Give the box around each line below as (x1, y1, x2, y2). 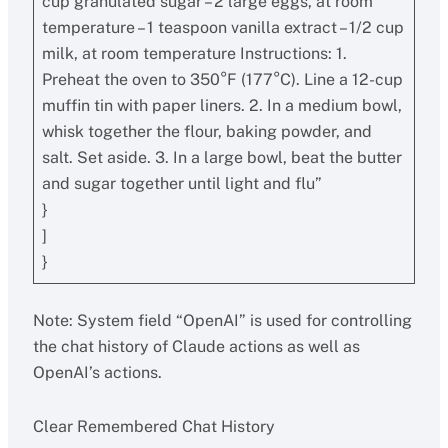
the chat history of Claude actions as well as (32, 337, 360, 356)
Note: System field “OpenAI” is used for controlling (32, 311, 412, 330)
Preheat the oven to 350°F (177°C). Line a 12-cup (41, 70, 403, 89)
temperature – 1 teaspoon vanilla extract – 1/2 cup (41, 18, 404, 37)
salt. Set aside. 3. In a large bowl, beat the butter (41, 148, 402, 167)
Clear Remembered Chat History (32, 417, 275, 436)
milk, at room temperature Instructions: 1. (41, 44, 347, 63)
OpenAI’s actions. (32, 363, 162, 382)
